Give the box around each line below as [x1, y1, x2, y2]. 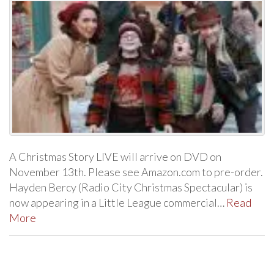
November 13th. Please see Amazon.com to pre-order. [9, 165, 263, 179]
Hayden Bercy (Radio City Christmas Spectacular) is [9, 180, 253, 194]
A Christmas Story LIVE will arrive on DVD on [9, 149, 221, 163]
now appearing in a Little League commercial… [9, 195, 226, 209]
